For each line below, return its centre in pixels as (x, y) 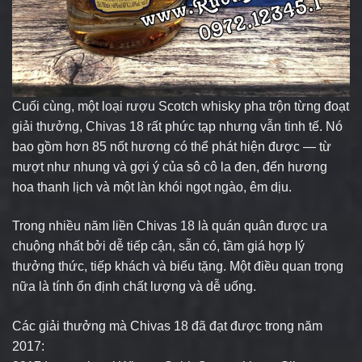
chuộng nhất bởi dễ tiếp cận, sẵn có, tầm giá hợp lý (158, 246)
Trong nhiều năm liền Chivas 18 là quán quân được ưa (170, 226)
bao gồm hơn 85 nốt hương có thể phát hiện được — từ (172, 147)
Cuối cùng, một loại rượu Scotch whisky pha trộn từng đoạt (181, 107)
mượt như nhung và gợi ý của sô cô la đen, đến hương (170, 167)
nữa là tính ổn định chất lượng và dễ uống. (134, 287)
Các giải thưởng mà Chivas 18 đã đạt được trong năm (167, 326)
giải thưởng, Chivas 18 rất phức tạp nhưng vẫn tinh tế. (169, 127)
